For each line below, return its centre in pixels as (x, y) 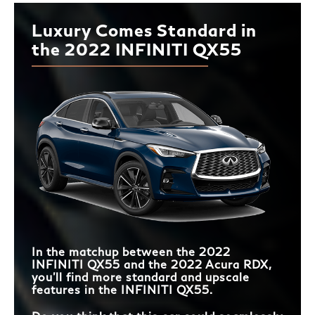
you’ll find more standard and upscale (141, 277)
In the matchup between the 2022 (131, 252)
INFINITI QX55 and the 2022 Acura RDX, (152, 264)
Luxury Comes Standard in (144, 30)
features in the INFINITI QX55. (122, 290)
